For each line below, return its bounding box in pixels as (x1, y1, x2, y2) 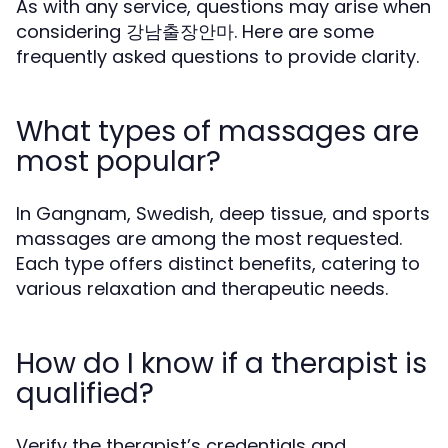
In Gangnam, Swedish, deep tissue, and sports (16, 201, 430, 226)
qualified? (16, 374, 154, 413)
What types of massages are (16, 112, 419, 151)
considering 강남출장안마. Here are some (16, 19, 374, 44)
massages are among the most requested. (16, 226, 402, 251)
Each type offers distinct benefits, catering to (16, 251, 420, 276)
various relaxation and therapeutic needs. (16, 276, 388, 301)
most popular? (16, 142, 221, 181)
